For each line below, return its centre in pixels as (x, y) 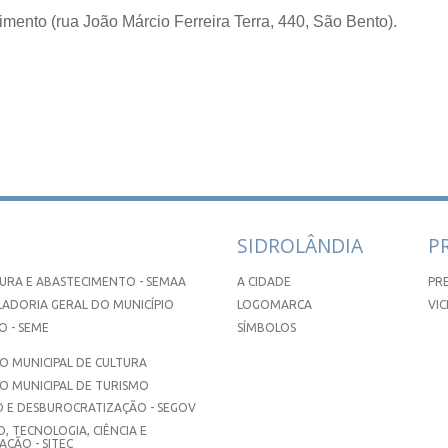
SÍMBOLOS (267, 327)
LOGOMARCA (275, 305)
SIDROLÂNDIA (300, 246)
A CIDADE (264, 282)
